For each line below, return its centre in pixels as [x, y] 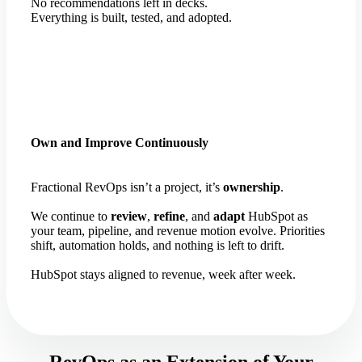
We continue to [71, 217]
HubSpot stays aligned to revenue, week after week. [163, 275]
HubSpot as [276, 217]
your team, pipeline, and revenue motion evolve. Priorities [178, 231]
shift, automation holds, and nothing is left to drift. [158, 246]
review [129, 217]
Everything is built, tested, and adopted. [131, 17]
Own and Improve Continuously [120, 142]
